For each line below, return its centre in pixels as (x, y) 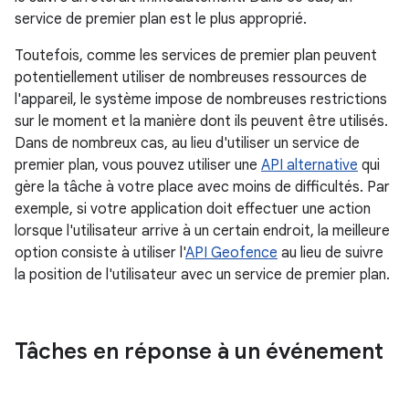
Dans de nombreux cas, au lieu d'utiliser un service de (187, 144)
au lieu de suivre (330, 253)
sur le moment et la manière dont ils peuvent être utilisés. (201, 122)
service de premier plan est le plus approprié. (161, 20)
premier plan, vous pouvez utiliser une (138, 166)
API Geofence (231, 253)
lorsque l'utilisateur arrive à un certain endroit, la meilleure (202, 231)
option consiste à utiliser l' (100, 253)
